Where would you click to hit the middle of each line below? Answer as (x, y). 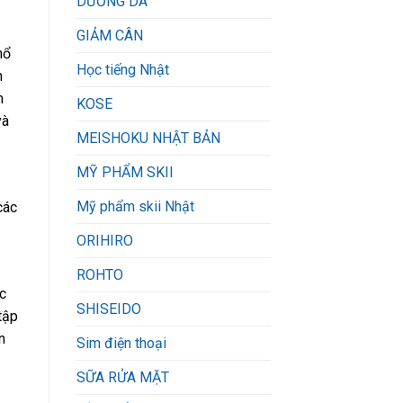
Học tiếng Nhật (122, 69)
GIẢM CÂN (109, 35)
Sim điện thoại (121, 343)
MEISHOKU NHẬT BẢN (148, 138)
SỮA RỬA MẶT (122, 377)
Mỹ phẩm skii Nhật (135, 206)
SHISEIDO (108, 309)
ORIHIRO (104, 240)
